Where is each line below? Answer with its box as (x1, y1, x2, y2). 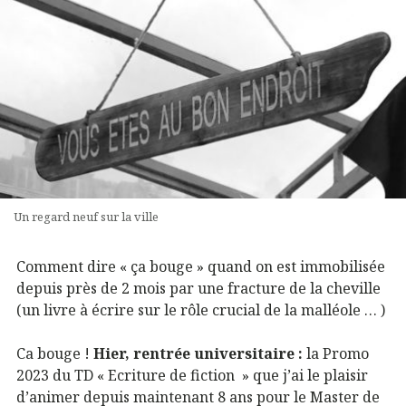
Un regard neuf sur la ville (13, 208, 159, 226)
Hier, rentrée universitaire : (93, 343, 303, 363)
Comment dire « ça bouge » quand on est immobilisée (16, 256, 385, 276)
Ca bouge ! (16, 343, 93, 363)
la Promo (303, 343, 369, 363)
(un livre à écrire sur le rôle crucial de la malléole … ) (16, 299, 385, 320)
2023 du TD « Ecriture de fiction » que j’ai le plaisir (16, 364, 368, 385)
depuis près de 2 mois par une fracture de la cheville (16, 277, 381, 298)
